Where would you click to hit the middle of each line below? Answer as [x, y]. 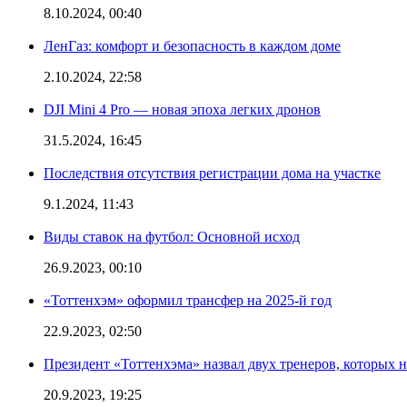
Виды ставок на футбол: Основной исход [172, 236]
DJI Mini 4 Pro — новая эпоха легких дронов [182, 109]
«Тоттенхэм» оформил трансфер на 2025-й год [188, 300]
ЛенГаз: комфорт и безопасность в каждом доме [192, 45]
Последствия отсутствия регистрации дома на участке [212, 173]
